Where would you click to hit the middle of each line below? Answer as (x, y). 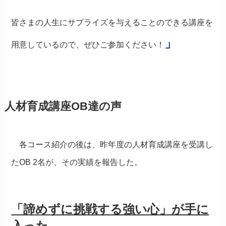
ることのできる (161, 22)
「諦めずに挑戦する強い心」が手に (110, 209)
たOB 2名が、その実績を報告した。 (77, 162)
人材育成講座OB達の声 (63, 106)
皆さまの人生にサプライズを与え (72, 22)
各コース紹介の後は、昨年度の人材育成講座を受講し (112, 144)
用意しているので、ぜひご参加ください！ (88, 44)
